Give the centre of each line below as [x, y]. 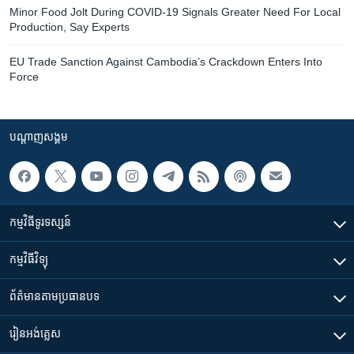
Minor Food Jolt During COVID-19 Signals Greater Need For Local [175, 12]
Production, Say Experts [70, 27]
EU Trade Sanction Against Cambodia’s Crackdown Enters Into [166, 62]
